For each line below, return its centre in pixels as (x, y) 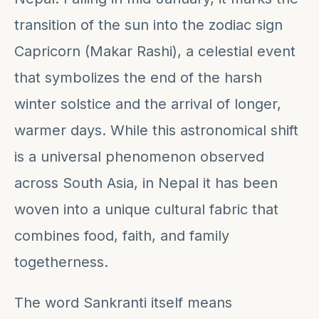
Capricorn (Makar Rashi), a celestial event (155, 51)
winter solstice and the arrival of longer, (148, 104)
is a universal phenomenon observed (139, 156)
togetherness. (61, 262)
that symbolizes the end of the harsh (138, 77)
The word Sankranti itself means (123, 302)
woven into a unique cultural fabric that (146, 209)
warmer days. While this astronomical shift (156, 130)
